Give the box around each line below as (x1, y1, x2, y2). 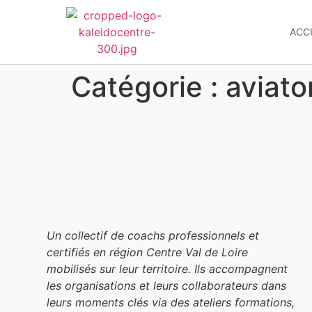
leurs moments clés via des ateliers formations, (47, 295, 295, 310)
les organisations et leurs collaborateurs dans (47, 279, 287, 293)
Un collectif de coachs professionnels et (47, 228, 260, 243)
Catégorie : (71, 70, 226, 104)
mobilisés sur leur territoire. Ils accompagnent (47, 262, 288, 276)
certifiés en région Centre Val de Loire (47, 245, 249, 260)
